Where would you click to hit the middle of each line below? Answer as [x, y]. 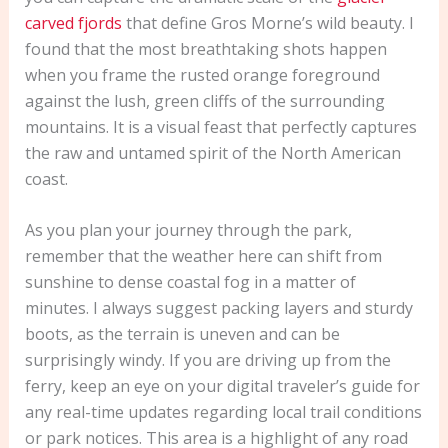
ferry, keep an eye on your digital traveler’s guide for [222, 386]
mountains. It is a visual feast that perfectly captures [220, 126]
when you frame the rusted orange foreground [202, 74]
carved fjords [73, 22]
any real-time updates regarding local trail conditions [223, 412]
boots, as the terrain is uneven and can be [182, 334]
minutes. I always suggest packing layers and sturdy [218, 308]
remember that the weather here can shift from [203, 256]
